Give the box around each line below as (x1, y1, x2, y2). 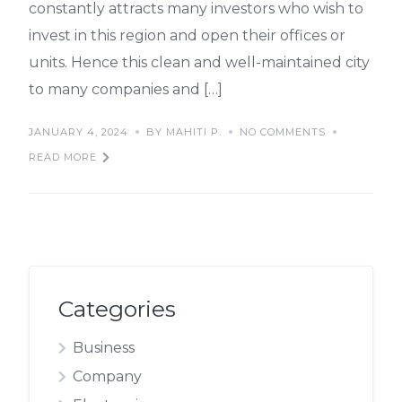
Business (73, 339, 135, 356)
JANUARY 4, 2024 (29, 126, 128, 138)
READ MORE (29, 151, 97, 163)
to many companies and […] (29, 81, 223, 98)
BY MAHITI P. (146, 126, 222, 138)
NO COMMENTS (240, 126, 326, 138)
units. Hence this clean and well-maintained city (29, 54, 370, 71)
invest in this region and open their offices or (29, 27, 345, 44)
